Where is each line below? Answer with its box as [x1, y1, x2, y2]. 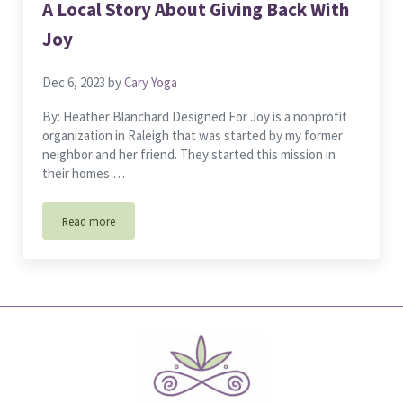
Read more [62, 213, 116, 228]
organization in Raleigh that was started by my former [42, 126, 344, 144]
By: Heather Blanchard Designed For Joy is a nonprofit [42, 107, 348, 125]
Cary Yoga [124, 73, 178, 91]
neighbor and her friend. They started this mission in [42, 145, 336, 163]
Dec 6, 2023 [42, 73, 106, 91]
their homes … [42, 164, 126, 182]
